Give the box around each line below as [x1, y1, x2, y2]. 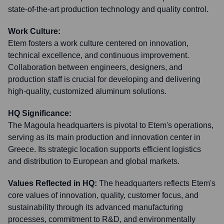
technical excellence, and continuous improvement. [8, 51, 189, 59]
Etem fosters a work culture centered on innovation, [8, 39, 188, 47]
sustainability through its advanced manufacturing [8, 203, 183, 211]
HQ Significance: [8, 109, 71, 117]
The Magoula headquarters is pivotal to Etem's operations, [8, 121, 213, 129]
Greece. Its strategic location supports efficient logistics [8, 145, 201, 153]
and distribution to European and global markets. [8, 157, 179, 165]
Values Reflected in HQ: [8, 179, 97, 187]
